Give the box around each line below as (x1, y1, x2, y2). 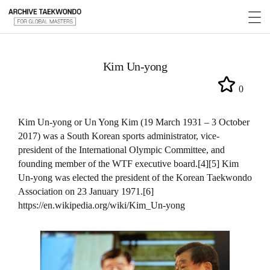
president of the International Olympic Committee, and (18, 145, 225, 155)
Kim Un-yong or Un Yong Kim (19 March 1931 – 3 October (18, 117, 250, 127)
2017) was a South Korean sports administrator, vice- (18, 131, 219, 141)
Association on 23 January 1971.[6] (18, 186, 154, 196)
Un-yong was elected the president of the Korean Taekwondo (18, 172, 252, 183)
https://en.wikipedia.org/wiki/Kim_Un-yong (18, 200, 185, 210)
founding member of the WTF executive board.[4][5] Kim (18, 159, 239, 169)
